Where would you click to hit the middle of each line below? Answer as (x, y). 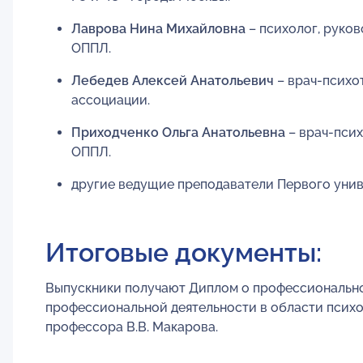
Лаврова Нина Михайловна (158, 28)
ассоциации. (111, 100)
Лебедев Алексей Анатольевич (173, 80)
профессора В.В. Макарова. (132, 327)
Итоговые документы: (184, 252)
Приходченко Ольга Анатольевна (178, 132)
